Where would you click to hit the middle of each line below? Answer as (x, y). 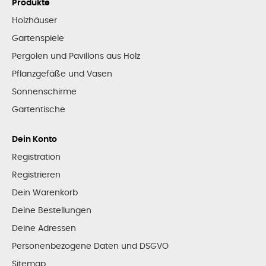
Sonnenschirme (44, 92)
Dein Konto (34, 139)
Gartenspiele (38, 38)
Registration (36, 157)
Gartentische (39, 110)
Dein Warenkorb (45, 193)
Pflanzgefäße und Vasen (62, 74)
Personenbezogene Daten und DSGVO (90, 246)
